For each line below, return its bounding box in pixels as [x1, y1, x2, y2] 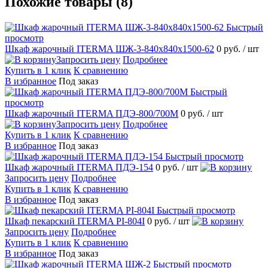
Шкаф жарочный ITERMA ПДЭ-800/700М [5, 108, 178, 118]
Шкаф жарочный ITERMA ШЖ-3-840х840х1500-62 [5, 43, 214, 54]
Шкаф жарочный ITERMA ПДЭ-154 [5, 162, 153, 172]
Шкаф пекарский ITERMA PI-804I [5, 215, 145, 226]
